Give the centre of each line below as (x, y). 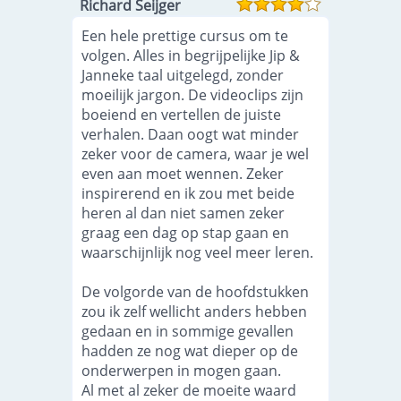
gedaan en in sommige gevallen (188, 331)
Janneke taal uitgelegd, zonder (183, 75)
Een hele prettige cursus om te (185, 36)
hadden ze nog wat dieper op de (190, 351)
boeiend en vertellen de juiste (182, 115)
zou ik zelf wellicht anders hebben (195, 311)
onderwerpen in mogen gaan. (182, 371)
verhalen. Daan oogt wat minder (191, 134)
